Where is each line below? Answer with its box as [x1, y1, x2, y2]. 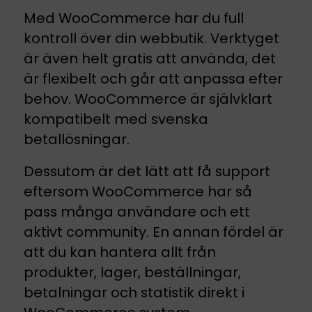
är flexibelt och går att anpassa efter [24, 69, 283, 89]
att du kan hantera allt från [24, 242, 216, 263]
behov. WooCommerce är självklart [24, 89, 272, 109]
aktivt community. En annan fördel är [24, 222, 283, 242]
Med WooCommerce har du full [24, 8, 244, 29]
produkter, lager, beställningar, [24, 263, 241, 283]
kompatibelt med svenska [24, 109, 208, 130]
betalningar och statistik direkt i [24, 283, 244, 303]
